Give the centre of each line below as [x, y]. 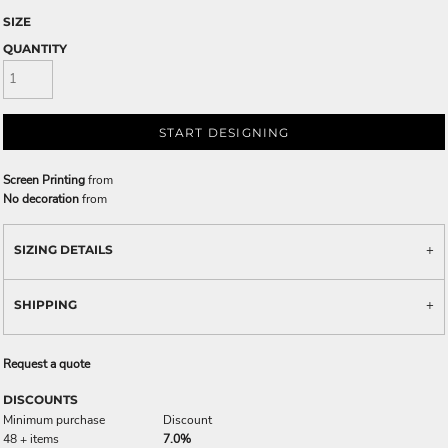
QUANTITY [35, 48]
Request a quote [46, 363]
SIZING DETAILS [63, 249]
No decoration [41, 198]
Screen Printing [44, 179]
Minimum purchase [54, 419]
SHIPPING [45, 304]
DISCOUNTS [40, 399]
